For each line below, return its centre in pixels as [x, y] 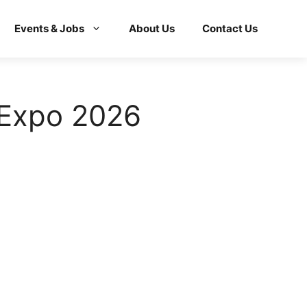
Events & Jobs [49, 28]
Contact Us [230, 28]
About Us [152, 28]
